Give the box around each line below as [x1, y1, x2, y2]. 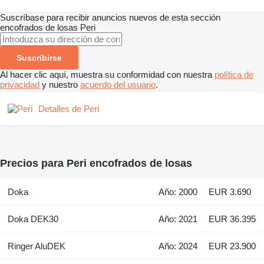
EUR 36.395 [209, 214, 256, 225]
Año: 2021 [159, 214, 198, 225]
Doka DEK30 [7, 214, 58, 225]
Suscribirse [16, 52, 62, 62]
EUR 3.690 [209, 187, 252, 197]
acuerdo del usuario [80, 79, 156, 90]
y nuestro [39, 79, 80, 90]
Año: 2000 [159, 187, 198, 197]
